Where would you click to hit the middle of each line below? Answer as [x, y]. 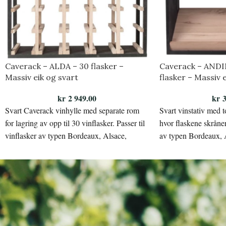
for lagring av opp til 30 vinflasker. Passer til [75, 123]
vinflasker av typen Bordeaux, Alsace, [66, 136]
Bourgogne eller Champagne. [52, 148]
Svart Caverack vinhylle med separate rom [72, 110]
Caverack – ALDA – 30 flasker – [64, 66]
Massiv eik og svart [42, 77]
